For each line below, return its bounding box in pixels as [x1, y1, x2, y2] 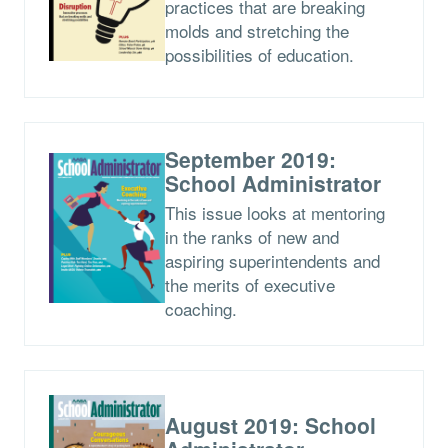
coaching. [164, 295, 237, 321]
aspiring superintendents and [164, 247, 380, 273]
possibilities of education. [164, 41, 354, 67]
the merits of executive [164, 271, 335, 297]
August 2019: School [164, 409, 376, 440]
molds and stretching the [164, 17, 349, 43]
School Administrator [164, 167, 381, 198]
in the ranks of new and [164, 223, 339, 249]
